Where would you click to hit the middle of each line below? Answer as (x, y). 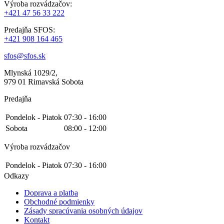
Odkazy (16, 175)
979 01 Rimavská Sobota (44, 81)
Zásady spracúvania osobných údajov (83, 210)
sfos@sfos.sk (25, 55)
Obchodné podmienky (59, 201)
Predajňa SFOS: (29, 29)
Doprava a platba (51, 192)
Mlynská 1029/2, (31, 72)
